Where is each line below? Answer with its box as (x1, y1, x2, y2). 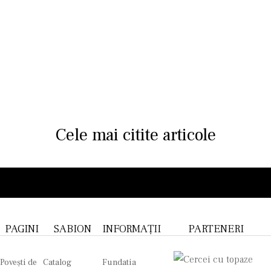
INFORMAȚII (102, 221, 161, 236)
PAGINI (4, 221, 39, 236)
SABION (53, 221, 91, 236)
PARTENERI (188, 221, 244, 236)
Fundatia (102, 257, 136, 268)
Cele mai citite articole (55, 124, 216, 146)
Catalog (43, 257, 71, 268)
